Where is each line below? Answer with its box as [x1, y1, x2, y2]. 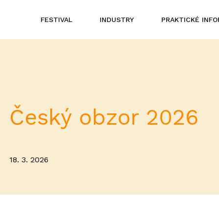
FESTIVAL [41, 15, 72, 23]
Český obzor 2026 [9, 104, 198, 131]
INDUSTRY [100, 15, 134, 23]
